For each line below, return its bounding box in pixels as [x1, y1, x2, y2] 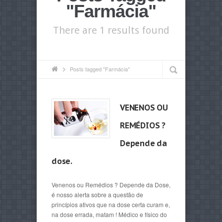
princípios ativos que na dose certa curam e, [52, 200, 170, 209]
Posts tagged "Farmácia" [70, 65, 130, 73]
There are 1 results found [53, 24, 169, 36]
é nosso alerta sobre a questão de [52, 190, 143, 199]
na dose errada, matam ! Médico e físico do [52, 210, 167, 219]
